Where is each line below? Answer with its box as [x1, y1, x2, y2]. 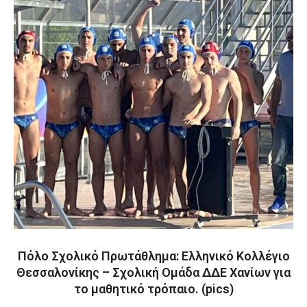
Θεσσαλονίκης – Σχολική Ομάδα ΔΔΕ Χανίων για [16, 265, 291, 280]
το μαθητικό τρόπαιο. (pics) [73, 282, 234, 296]
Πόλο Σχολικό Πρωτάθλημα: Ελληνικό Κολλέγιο [17, 249, 290, 263]
